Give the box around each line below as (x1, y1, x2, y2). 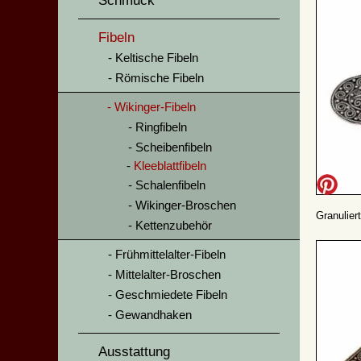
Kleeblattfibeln (134, 159, 206, 172)
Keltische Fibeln (115, 51, 198, 64)
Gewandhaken (115, 308, 192, 322)
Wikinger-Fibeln (114, 100, 196, 114)
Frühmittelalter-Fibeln (115, 247, 226, 261)
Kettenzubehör (135, 218, 212, 232)
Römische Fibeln (115, 71, 204, 85)
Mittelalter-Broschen (115, 268, 221, 281)
